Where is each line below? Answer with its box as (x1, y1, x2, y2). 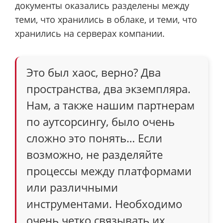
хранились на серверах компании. (15, 27, 165, 40)
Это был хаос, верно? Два (26, 64, 161, 80)
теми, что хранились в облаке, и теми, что (15, 13, 197, 26)
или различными (26, 179, 118, 195)
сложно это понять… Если (26, 130, 162, 145)
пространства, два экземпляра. (26, 81, 191, 96)
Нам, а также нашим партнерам (26, 97, 195, 112)
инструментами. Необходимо (26, 196, 182, 211)
